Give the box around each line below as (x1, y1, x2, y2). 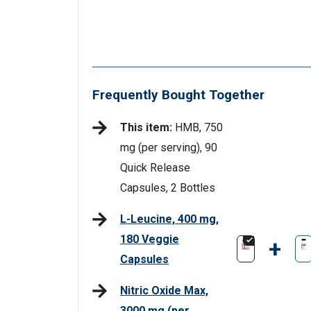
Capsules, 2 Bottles (120, 180, 215, 194)
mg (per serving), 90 (120, 140, 217, 154)
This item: (120, 120, 172, 134)
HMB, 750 (172, 120, 223, 134)
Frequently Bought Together (92, 86, 264, 103)
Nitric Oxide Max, (120, 283, 208, 297)
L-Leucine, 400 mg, (120, 212, 219, 226)
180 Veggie (120, 232, 179, 246)
